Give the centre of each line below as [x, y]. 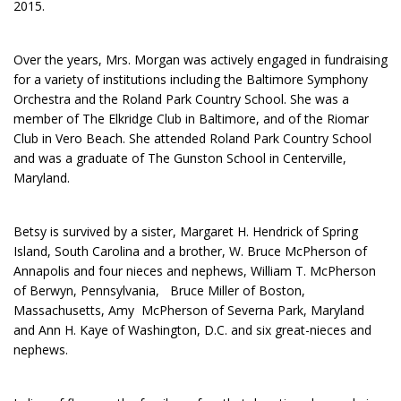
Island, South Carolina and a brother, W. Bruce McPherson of [190, 251]
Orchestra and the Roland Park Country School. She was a [181, 98]
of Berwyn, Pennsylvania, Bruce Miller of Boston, [159, 290]
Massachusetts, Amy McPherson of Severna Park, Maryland [189, 310]
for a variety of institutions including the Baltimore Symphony [191, 79]
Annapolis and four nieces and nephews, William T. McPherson [195, 270]
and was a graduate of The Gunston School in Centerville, [180, 158]
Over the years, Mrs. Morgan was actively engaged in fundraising [200, 59]
